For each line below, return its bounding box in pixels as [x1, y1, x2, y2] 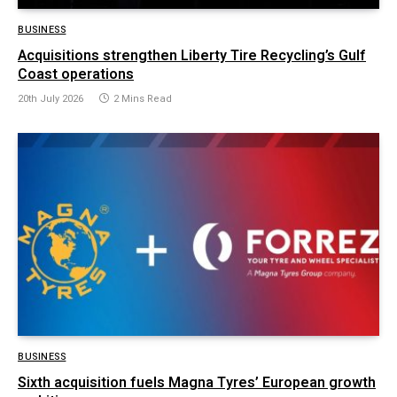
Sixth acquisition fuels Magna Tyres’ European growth [18, 372, 376, 394]
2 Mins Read [113, 90, 172, 106]
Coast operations [18, 63, 134, 85]
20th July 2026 [18, 90, 83, 106]
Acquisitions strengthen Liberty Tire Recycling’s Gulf [18, 44, 366, 66]
